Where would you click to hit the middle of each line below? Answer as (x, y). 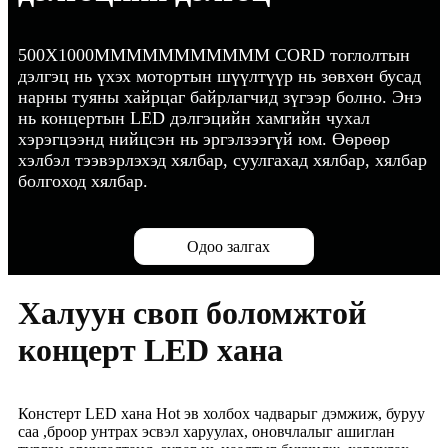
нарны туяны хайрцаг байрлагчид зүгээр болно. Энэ (220, 97)
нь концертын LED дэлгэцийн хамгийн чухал (194, 118)
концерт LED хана (150, 350)
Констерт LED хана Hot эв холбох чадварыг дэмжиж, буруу (221, 414)
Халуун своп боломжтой (192, 313)
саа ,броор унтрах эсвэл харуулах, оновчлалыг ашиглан (206, 432)
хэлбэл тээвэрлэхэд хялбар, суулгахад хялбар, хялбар (222, 160)
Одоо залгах (228, 247)
